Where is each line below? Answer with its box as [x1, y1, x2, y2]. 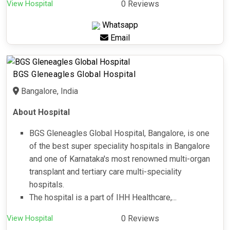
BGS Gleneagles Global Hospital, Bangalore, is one [29, 128, 209, 139]
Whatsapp [100, 20, 138, 30]
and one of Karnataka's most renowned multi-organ [29, 154, 210, 164]
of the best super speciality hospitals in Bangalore [29, 141, 210, 151]
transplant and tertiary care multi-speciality [29, 167, 182, 177]
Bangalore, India [19, 86, 78, 97]
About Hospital [13, 107, 70, 118]
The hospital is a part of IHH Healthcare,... [29, 193, 177, 203]
